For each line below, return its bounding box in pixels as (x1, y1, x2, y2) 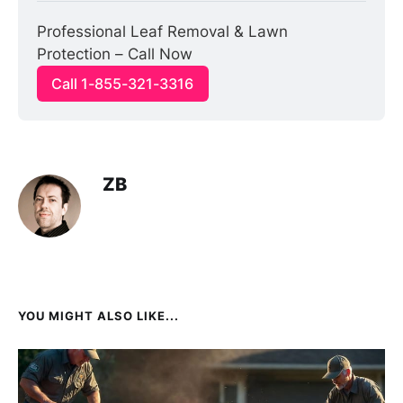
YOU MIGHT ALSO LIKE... (18, 309, 179, 324)
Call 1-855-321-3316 (51, 75, 194, 93)
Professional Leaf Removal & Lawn (37, 22, 289, 40)
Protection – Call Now (37, 44, 193, 63)
